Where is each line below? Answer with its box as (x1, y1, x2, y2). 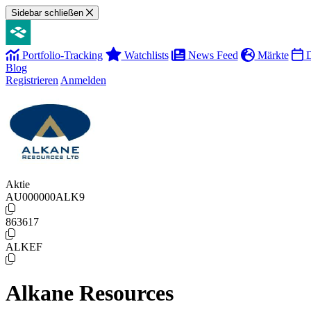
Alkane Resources (6, 280, 174, 306)
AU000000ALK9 (6, 191, 85, 203)
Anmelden (60, 74, 106, 86)
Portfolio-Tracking (19, 49, 103, 61)
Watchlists (121, 49, 169, 61)
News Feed (185, 49, 238, 61)
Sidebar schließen (11, 8, 83, 18)
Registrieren (6, 74, 58, 86)
